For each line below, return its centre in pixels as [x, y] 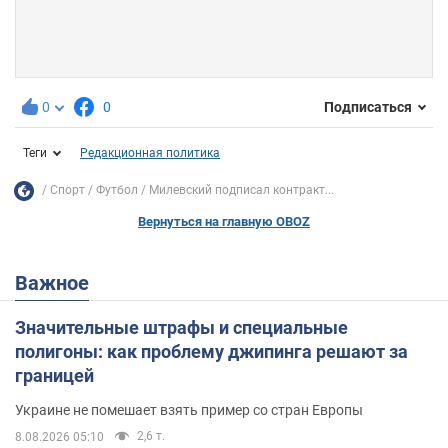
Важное [58, 282]
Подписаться [368, 107]
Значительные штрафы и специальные [181, 327]
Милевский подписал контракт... [241, 190]
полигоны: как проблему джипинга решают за [211, 351]
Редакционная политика [150, 152]
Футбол [117, 190]
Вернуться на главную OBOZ [224, 221]
